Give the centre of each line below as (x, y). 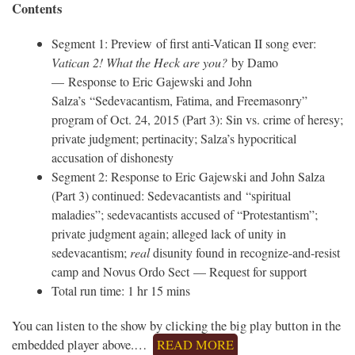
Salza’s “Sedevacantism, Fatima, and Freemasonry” (179, 100)
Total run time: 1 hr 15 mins (121, 290)
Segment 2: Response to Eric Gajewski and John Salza (188, 176)
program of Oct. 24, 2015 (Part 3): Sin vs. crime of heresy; (197, 119)
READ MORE (195, 344)
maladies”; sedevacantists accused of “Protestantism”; (185, 214)
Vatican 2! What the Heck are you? (141, 62)
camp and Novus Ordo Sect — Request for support (179, 271)
